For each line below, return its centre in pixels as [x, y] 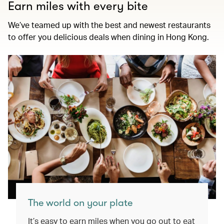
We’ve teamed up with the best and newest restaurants [109, 25]
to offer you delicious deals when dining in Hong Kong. [108, 37]
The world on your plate [80, 203]
